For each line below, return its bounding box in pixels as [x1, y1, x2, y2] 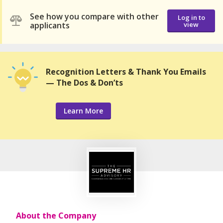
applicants [30, 20, 70, 31]
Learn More [64, 106, 103, 115]
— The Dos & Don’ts [46, 77, 123, 88]
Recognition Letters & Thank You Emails [46, 66, 206, 77]
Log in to [177, 13, 205, 22]
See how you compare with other [30, 11, 159, 22]
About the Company [16, 210, 96, 221]
